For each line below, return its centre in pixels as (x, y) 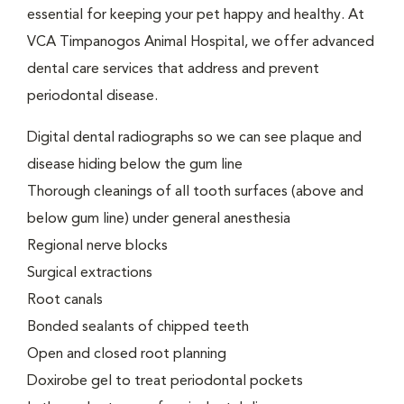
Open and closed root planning (127, 354)
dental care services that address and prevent (173, 69)
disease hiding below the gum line (135, 165)
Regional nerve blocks (97, 246)
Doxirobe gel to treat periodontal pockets (165, 381)
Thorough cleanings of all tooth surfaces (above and (195, 192)
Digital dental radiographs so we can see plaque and (194, 138)
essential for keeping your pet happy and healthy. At (196, 15)
